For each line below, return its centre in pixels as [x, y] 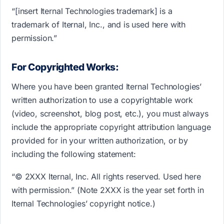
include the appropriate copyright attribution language [111, 127]
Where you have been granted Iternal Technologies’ [107, 87]
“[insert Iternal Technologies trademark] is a [92, 11]
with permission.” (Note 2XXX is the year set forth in [108, 190]
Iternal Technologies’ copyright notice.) [83, 204]
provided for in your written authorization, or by [100, 141]
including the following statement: [74, 154]
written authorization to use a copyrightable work [102, 100]
